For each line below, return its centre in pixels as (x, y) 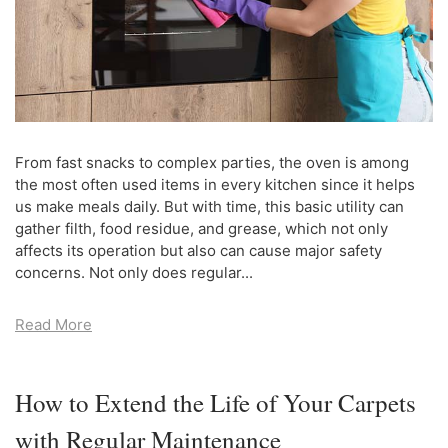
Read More (53, 324)
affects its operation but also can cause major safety (198, 250)
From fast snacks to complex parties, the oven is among (212, 162)
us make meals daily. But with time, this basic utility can (209, 206)
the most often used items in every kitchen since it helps (215, 184)
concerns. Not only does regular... (134, 272)
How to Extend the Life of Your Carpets (215, 402)
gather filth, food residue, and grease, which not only (201, 228)
